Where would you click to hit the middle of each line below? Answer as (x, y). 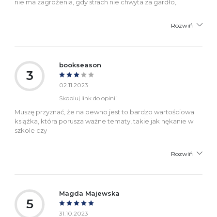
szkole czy (31, 130)
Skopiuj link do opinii (88, 98)
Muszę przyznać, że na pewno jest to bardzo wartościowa (104, 112)
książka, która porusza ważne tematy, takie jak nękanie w (104, 121)
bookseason (80, 65)
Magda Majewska (89, 193)
